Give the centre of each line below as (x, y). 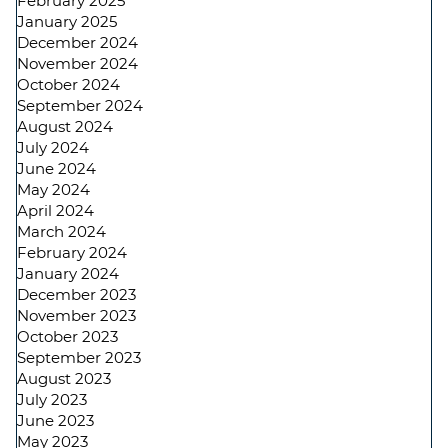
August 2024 (65, 126)
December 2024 (77, 42)
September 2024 (80, 105)
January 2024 (68, 273)
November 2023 (76, 315)
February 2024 (72, 252)
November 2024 (77, 63)
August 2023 (64, 378)
